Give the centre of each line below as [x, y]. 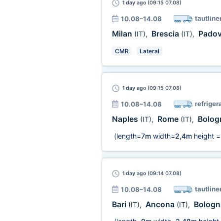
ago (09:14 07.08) [158, 173]
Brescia [166, 34]
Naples [126, 119]
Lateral [149, 51]
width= [163, 136]
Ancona [161, 204]
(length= [126, 136]
